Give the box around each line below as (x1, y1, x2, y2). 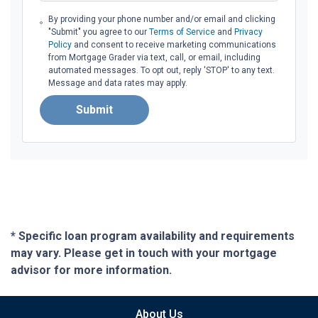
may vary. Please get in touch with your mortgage (11, 246, 277, 260)
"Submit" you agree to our (48, 26, 149, 37)
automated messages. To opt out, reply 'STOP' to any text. (48, 65, 275, 75)
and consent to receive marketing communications (71, 39, 276, 50)
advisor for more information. (11, 263, 172, 277)
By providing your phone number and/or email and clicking (48, 13, 275, 24)
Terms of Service (148, 26, 215, 37)
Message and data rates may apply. (48, 77, 187, 88)
